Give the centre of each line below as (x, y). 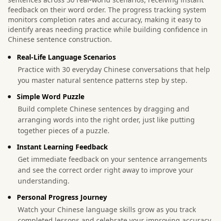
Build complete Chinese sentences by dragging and (104, 109)
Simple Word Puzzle (51, 96)
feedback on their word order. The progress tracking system (107, 9)
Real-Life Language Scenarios (66, 57)
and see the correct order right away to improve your (106, 170)
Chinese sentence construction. (60, 39)
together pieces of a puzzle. (64, 130)
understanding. (44, 181)
